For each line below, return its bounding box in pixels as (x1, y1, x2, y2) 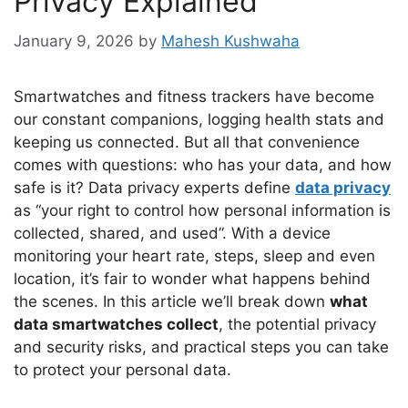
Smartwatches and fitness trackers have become (14, 87, 374, 106)
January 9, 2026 (14, 31, 134, 50)
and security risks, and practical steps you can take (14, 337, 389, 356)
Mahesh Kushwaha (161, 31, 300, 50)
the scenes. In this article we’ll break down (14, 291, 330, 311)
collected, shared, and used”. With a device (14, 223, 331, 242)
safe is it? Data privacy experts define (14, 178, 295, 197)
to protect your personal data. (14, 360, 231, 379)
